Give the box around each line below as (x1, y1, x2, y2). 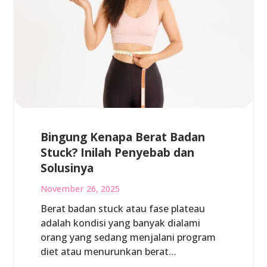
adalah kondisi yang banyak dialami (41, 216, 200, 230)
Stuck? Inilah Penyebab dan (41, 144, 194, 160)
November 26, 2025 (41, 183, 120, 195)
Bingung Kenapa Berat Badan (41, 128, 205, 145)
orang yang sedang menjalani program (41, 231, 216, 244)
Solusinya (41, 159, 94, 176)
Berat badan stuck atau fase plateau (41, 202, 205, 216)
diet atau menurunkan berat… (41, 245, 176, 259)
